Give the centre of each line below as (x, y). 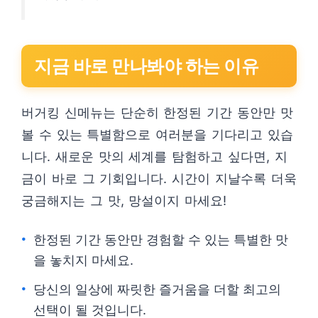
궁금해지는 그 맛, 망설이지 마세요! (124, 201)
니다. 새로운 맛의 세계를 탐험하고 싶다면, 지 (154, 157)
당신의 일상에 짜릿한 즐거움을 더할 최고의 (157, 289)
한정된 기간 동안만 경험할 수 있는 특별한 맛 (161, 240)
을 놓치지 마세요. (83, 260)
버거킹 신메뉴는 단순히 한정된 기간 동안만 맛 (157, 113)
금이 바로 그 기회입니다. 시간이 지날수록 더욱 (159, 179)
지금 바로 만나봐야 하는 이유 (146, 66)
